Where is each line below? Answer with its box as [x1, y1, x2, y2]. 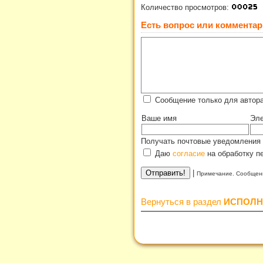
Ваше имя [141, 114, 177, 123]
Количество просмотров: [141, 2, 231, 12]
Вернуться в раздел [141, 197, 224, 207]
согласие [173, 149, 205, 159]
